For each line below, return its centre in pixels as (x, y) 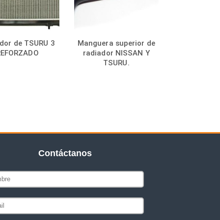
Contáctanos (65, 153)
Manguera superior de (116, 43)
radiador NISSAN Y (116, 53)
